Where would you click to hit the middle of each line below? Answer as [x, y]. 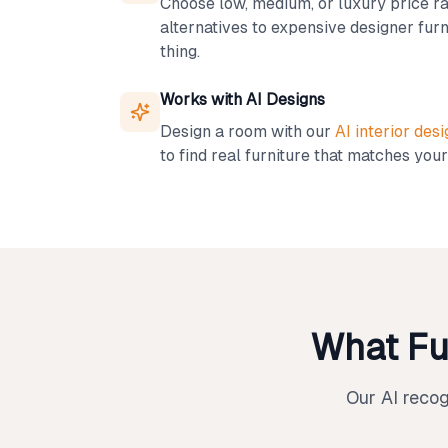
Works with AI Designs [242, 99]
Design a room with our [247, 131]
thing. [180, 51]
